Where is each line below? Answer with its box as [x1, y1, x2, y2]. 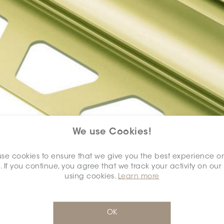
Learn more [117, 173, 159, 180]
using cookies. [64, 173, 118, 180]
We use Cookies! [72, 127, 152, 136]
